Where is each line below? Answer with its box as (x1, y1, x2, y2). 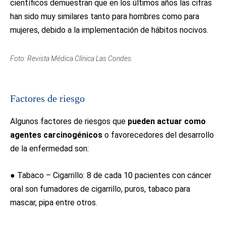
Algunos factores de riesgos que (10, 117, 128, 126)
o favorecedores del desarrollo (102, 130, 214, 140)
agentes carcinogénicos (10, 130, 102, 140)
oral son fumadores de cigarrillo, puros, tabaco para (10, 184, 190, 194)
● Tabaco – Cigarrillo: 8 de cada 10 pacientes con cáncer (10, 171, 211, 180)
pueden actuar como (128, 117, 206, 126)
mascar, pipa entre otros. (10, 198, 97, 207)
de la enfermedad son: (10, 144, 89, 153)
